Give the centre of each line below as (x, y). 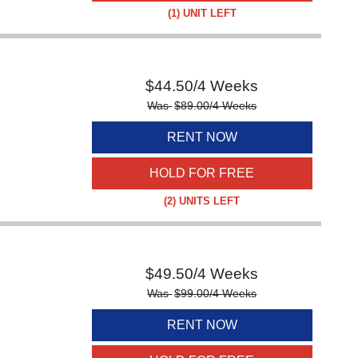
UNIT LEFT (208, 13)
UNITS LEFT (208, 201)
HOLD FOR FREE (202, 173)
